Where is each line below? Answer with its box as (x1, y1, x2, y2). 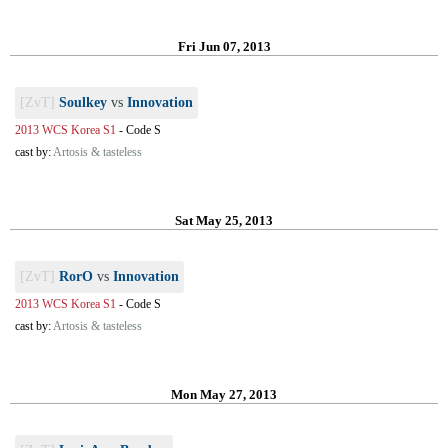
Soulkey (59, 95, 107, 110)
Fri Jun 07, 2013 (177, 39, 271, 54)
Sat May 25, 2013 (175, 213, 273, 228)
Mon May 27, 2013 (171, 387, 277, 402)
